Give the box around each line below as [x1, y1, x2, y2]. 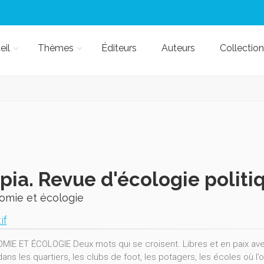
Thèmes [37, 42, 74, 54]
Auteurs [161, 42, 195, 54]
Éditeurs [101, 42, 137, 54]
